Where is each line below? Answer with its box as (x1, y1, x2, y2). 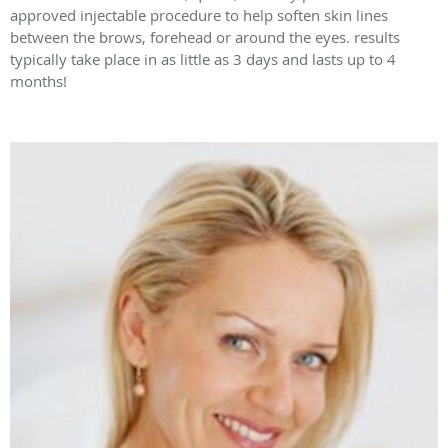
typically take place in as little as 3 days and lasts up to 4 (10, 49, 396, 70)
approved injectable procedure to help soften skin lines (10, 5, 388, 26)
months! (10, 71, 67, 92)
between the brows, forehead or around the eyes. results (10, 27, 400, 48)
